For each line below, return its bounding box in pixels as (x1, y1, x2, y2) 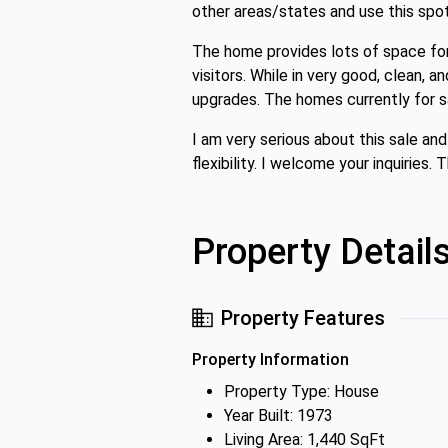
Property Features (221, 306, 385, 330)
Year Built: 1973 (224, 406, 333, 425)
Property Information (192, 350, 349, 369)
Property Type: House (224, 382, 379, 401)
